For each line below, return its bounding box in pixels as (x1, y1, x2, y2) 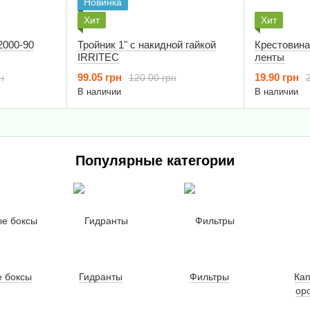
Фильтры (190, 271, 230, 283)
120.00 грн (128, 71, 176, 83)
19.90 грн (255, 71, 300, 84)
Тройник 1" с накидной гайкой (77, 39, 216, 51)
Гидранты (78, 271, 122, 283)
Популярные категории (75, 153, 235, 169)
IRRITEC (77, 51, 119, 64)
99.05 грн (77, 71, 122, 84)
